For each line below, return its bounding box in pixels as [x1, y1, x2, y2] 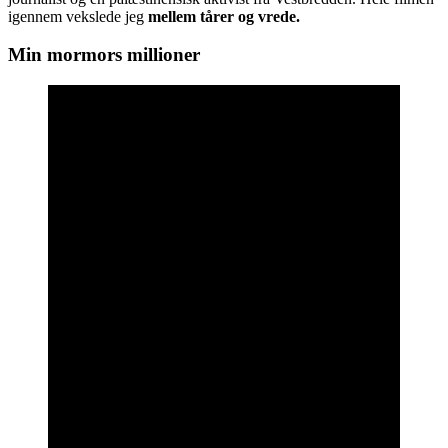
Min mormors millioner [8, 44, 200, 66]
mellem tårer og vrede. [148, 7, 300, 25]
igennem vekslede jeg [8, 7, 148, 25]
